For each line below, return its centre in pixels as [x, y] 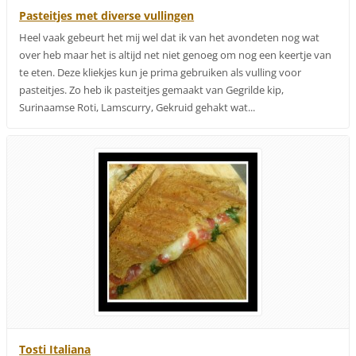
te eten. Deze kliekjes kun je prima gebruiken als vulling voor [161, 72]
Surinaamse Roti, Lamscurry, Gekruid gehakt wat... [137, 107]
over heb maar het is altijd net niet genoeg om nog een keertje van [176, 54]
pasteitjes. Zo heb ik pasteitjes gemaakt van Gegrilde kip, [152, 89]
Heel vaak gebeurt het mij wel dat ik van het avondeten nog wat [170, 37]
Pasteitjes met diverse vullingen [107, 15]
